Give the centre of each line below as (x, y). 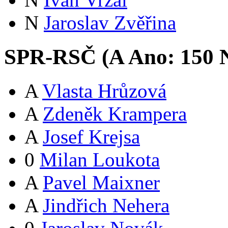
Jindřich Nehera (106, 206)
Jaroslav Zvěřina (110, 23)
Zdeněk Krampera (115, 114)
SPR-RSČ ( (56, 57)
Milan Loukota (100, 160)
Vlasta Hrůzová (104, 91)
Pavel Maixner (101, 183)
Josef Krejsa (91, 137)
